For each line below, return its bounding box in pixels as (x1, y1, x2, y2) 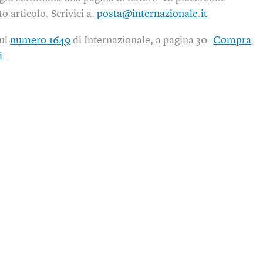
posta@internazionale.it (97, 8, 208, 19)
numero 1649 (10, 35, 71, 46)
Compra (213, 35, 252, 46)
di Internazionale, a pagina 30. (70, 35, 214, 46)
